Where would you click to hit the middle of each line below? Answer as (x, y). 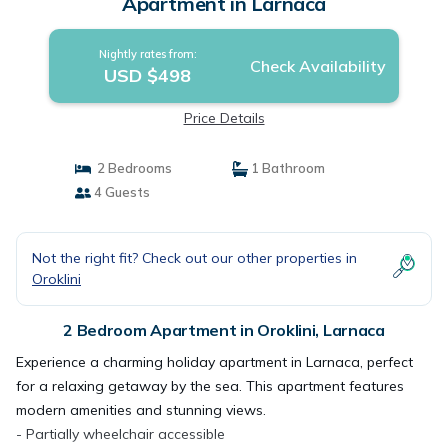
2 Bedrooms (131, 168)
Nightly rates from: (147, 54)
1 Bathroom (286, 168)
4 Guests (120, 192)
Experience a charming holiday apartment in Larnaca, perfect (214, 362)
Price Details (224, 118)
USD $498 (148, 75)
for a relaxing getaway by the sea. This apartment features (210, 386)
